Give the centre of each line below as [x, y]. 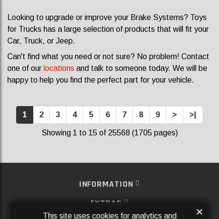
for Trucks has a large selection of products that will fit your [108, 29]
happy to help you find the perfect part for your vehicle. [101, 80]
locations [59, 68]
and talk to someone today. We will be [141, 68]
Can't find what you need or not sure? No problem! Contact [108, 56]
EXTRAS [107, 203]
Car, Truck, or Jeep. [41, 41]
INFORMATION [107, 184]
